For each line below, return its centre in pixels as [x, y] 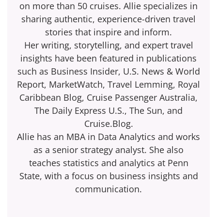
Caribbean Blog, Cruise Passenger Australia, [108, 98]
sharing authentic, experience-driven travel [108, 19]
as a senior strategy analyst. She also [108, 150]
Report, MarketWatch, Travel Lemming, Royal [108, 85]
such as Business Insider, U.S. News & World [108, 71]
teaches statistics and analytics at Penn [108, 163]
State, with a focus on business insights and [108, 176]
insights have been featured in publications [108, 58]
